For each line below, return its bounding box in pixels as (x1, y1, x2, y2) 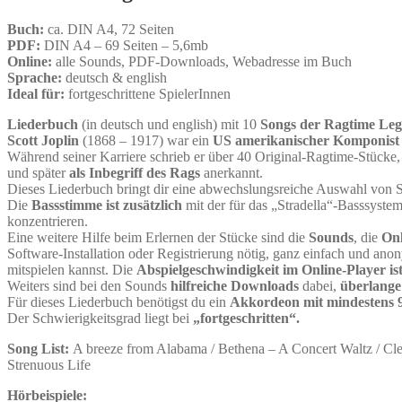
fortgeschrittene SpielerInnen (65, 85, 231, 101)
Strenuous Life (7, 356, 91, 372)
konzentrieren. (7, 213, 88, 229)
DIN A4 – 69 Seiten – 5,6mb (40, 37, 208, 53)
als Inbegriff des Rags (69, 164, 200, 180)
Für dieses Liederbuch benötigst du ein (7, 293, 230, 310)
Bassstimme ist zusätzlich (28, 197, 182, 213)
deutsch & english (62, 69, 167, 85)
